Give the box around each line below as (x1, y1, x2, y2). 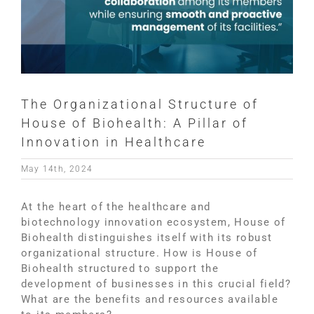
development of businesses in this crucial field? (21, 278, 292, 291)
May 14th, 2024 (21, 164, 93, 175)
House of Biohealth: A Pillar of (21, 116, 248, 131)
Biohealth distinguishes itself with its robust (21, 231, 273, 245)
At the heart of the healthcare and (21, 200, 211, 214)
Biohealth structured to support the (21, 262, 219, 275)
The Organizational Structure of (21, 97, 259, 112)
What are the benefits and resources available (21, 293, 278, 306)
